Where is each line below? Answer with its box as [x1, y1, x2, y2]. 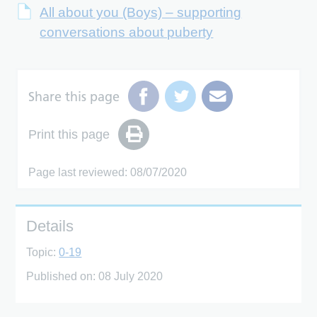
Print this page [28, 127, 110, 142]
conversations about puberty [40, 25, 214, 40]
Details [26, 217, 74, 236]
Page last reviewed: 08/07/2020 [28, 166, 188, 179]
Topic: [26, 246, 59, 259]
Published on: [26, 270, 99, 283]
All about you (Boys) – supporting [40, 5, 242, 21]
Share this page [28, 88, 120, 105]
